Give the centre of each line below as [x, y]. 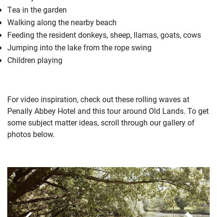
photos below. [31, 134]
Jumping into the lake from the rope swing [79, 47]
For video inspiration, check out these [71, 99]
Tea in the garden [37, 9]
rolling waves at [163, 99]
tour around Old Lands [145, 110]
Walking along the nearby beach [62, 22]
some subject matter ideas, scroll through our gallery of [101, 122]
